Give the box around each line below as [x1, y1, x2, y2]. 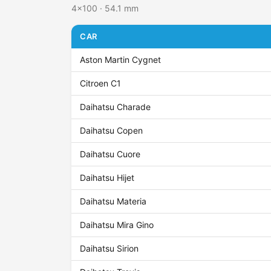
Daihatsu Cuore [80, 149, 141, 160]
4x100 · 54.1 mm [71, 3, 139, 14]
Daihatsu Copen [80, 125, 143, 136]
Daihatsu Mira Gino [80, 220, 154, 230]
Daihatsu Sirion [80, 243, 139, 254]
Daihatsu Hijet [80, 172, 135, 183]
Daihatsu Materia [80, 196, 147, 207]
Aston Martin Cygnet [80, 54, 162, 65]
